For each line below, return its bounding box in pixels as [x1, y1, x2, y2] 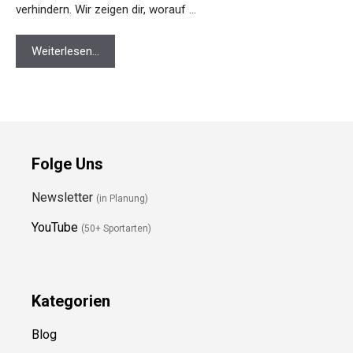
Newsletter [32, 138, 96, 154]
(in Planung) [96, 141, 148, 153]
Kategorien [32, 240, 110, 259]
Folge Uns [32, 102, 103, 122]
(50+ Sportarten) [81, 171, 151, 183]
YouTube [32, 168, 78, 184]
